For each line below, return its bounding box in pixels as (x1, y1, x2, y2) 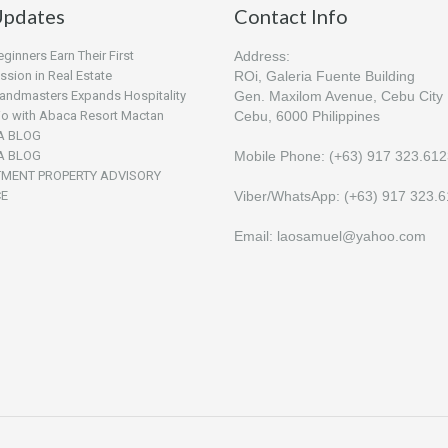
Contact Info (234, 3, 348, 28)
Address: (234, 47, 290, 64)
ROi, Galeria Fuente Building (234, 67, 419, 84)
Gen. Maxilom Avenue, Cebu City (234, 87, 443, 104)
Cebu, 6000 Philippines (234, 107, 380, 124)
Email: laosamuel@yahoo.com (234, 227, 426, 244)
